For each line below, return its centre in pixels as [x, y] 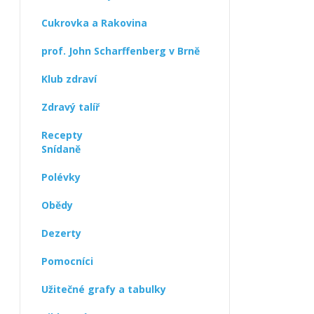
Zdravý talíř [70, 107]
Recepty [62, 135]
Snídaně [61, 149]
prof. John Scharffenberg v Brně [121, 51]
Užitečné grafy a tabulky [104, 289]
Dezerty [61, 233]
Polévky [61, 177]
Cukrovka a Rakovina [94, 23]
